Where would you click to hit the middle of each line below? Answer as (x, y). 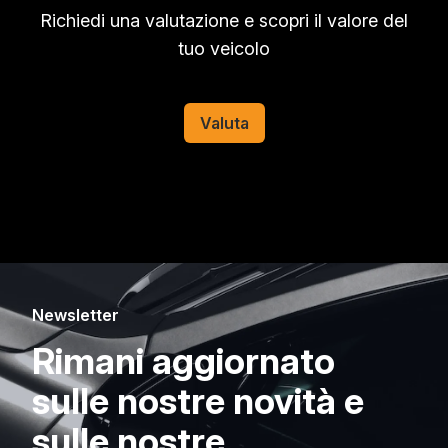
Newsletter (75, 315)
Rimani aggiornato (183, 361)
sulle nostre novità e (198, 401)
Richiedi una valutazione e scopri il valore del (224, 20)
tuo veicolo (224, 48)
